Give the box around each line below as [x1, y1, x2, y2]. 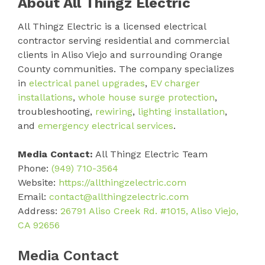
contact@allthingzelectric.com [49, 191, 189, 203]
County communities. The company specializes [18, 63, 234, 75]
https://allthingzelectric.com [56, 177, 186, 189]
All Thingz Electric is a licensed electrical [18, 21, 206, 33]
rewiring [92, 106, 132, 118]
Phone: [18, 163, 51, 174]
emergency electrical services [35, 120, 173, 132]
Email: [18, 191, 49, 203]
